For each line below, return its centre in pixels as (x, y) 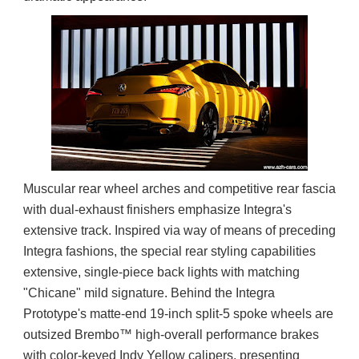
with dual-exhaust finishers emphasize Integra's (157, 210)
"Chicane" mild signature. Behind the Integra (149, 293)
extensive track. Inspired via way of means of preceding (179, 230)
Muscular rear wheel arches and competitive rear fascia (179, 189)
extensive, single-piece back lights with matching (161, 272)
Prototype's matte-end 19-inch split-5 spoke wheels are (178, 314)
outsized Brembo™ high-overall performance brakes (171, 335)
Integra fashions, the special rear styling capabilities (169, 251)
